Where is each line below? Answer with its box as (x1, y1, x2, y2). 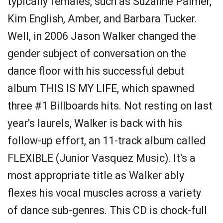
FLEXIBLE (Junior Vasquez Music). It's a (7, 152, 196, 164)
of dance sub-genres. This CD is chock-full (7, 204, 207, 217)
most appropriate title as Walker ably (7, 169, 184, 182)
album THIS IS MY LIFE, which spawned (7, 82, 194, 95)
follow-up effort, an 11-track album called (7, 134, 206, 147)
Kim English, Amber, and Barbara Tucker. (7, 12, 197, 25)
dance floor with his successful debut (7, 65, 184, 77)
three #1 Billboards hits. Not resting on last (7, 100, 213, 112)
